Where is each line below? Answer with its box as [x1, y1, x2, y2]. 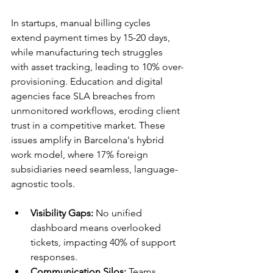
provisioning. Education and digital [11, 76, 165, 88]
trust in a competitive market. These [11, 119, 168, 132]
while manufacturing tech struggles [11, 46, 165, 58]
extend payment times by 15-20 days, [11, 32, 172, 44]
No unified [93, 207, 144, 219]
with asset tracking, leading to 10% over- [11, 61, 183, 73]
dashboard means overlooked [30, 222, 163, 234]
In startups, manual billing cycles [11, 17, 153, 29]
